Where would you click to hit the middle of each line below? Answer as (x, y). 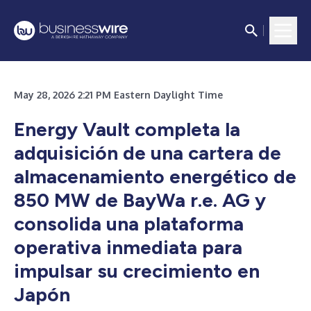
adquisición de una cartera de (148, 153)
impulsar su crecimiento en (137, 271)
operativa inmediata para (128, 247)
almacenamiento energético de (155, 176)
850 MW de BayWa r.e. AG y (140, 200)
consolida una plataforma (129, 224)
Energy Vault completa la (127, 129)
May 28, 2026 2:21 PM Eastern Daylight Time (118, 95)
